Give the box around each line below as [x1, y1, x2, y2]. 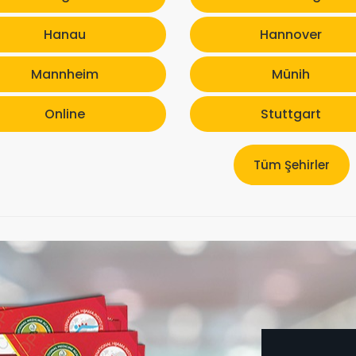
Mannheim [30, 64, 99, 83]
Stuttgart [261, 104, 322, 123]
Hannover [260, 25, 323, 44]
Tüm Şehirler [253, 156, 330, 173]
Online [44, 104, 85, 123]
